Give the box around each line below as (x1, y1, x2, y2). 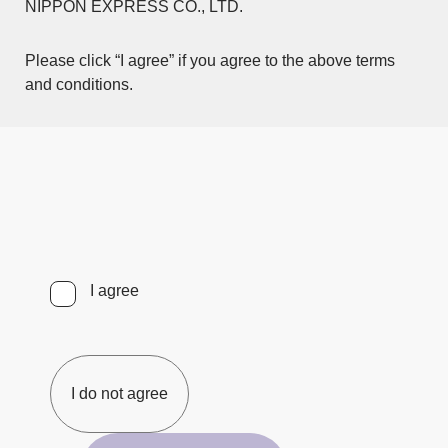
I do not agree (71, 385, 168, 402)
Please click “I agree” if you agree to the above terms (25, 52, 395, 69)
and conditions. (25, 76, 133, 93)
